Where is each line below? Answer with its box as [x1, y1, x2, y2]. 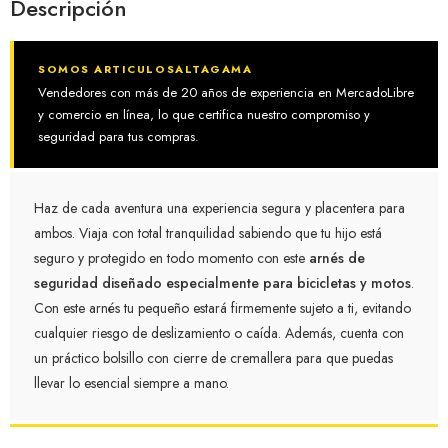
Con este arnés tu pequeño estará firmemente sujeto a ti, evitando [34, 297, 411, 318]
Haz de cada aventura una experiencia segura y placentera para [34, 197, 405, 218]
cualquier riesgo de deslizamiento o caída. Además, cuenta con [34, 322, 404, 343]
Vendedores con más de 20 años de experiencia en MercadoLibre [38, 82, 414, 102]
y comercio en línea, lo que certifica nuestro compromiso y [38, 104, 370, 124]
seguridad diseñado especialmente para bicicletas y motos [34, 272, 411, 293]
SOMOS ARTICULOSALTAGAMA [38, 60, 253, 77]
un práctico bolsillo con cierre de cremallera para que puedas [34, 347, 393, 368]
